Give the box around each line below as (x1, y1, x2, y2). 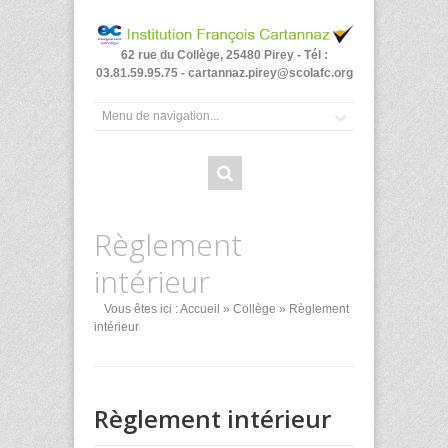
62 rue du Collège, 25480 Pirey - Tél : (120, 48, 328, 63)
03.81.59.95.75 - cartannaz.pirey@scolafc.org (95, 66, 353, 81)
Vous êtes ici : (104, 302, 178, 317)
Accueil (180, 302, 220, 317)
